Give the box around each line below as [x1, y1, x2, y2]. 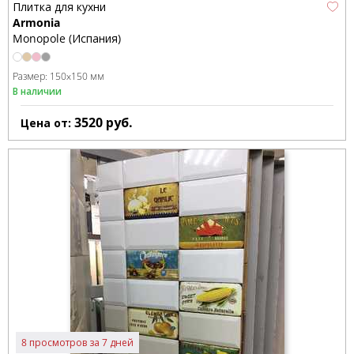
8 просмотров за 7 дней [21, 336, 134, 350]
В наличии [13, 84, 62, 98]
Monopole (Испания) [13, 31, 121, 47]
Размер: [13, 70, 50, 84]
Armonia [13, 15, 60, 31]
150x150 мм [50, 70, 104, 84]
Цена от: [21, 115, 74, 130]
